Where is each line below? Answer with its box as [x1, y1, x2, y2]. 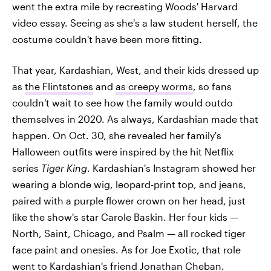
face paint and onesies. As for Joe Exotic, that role [12, 244, 241, 255]
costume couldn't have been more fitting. [12, 33, 202, 45]
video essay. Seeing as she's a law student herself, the [12, 17, 258, 28]
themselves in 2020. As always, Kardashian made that [12, 113, 258, 125]
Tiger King [41, 162, 87, 174]
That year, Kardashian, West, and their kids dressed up [12, 64, 259, 76]
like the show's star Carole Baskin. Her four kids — [12, 211, 238, 223]
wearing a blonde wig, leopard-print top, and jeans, [12, 178, 246, 190]
